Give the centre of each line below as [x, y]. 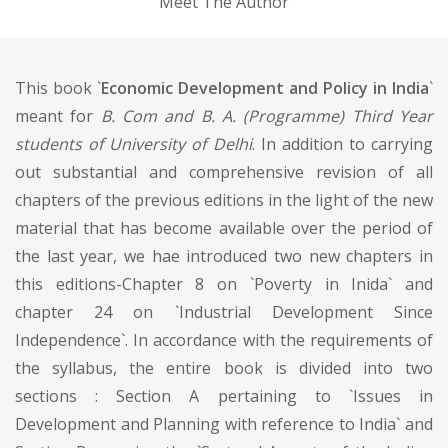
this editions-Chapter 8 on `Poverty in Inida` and [224, 283]
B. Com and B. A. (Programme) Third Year [267, 115]
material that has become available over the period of [224, 227]
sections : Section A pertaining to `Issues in [224, 395]
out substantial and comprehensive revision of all [224, 171]
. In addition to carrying [342, 143]
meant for [58, 115]
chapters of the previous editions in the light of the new [224, 199]
